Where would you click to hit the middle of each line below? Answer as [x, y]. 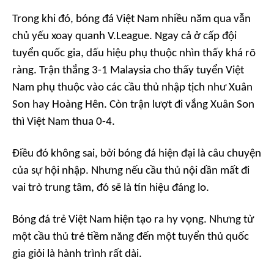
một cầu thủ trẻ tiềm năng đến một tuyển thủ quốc [131, 237]
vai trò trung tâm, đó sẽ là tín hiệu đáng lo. [111, 188]
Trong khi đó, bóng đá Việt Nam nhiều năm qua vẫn [131, 20]
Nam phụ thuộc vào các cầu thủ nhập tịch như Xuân [132, 88]
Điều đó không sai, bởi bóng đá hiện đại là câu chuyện [137, 154]
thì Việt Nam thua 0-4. [64, 122]
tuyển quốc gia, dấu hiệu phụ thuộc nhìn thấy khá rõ [134, 54]
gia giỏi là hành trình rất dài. [77, 254]
